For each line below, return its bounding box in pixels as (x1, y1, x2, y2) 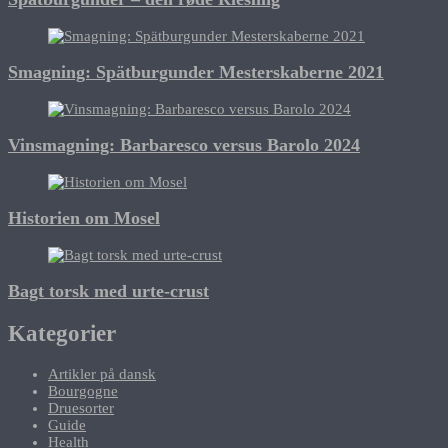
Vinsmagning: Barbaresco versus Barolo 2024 (8, 135, 360, 156)
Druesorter (48, 399, 114, 416)
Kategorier (8, 321, 116, 346)
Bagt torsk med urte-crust (8, 281, 209, 302)
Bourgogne (48, 382, 118, 399)
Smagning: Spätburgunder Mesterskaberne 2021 (8, 62, 384, 83)
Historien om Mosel (8, 208, 160, 229)
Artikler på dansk (48, 365, 156, 382)
